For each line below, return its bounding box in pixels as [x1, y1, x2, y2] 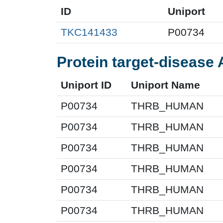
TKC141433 [61, 26, 117, 38]
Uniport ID [61, 79, 111, 91]
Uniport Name [131, 79, 200, 91]
